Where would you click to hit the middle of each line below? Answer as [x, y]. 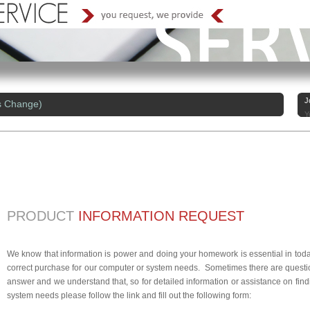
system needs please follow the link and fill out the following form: [129, 295]
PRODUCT [40, 216]
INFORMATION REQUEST [161, 216]
